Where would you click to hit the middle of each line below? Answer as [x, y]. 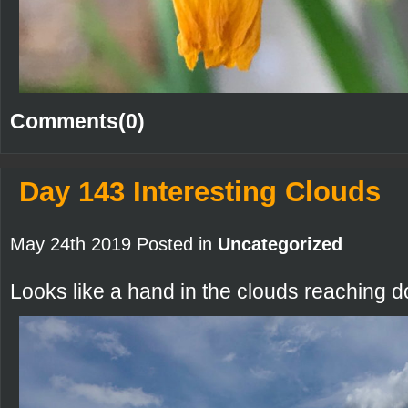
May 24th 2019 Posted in [114, 244]
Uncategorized [280, 244]
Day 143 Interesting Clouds [200, 191]
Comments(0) [77, 121]
